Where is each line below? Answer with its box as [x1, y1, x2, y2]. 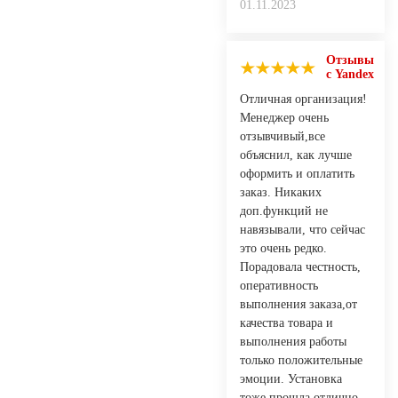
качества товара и [240, 315, 333, 330]
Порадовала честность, [240, 259, 361, 274]
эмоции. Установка [240, 371, 342, 386]
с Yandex [326, 67, 374, 81]
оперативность [240, 278, 318, 292]
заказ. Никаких [240, 185, 322, 199]
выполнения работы [240, 334, 346, 348]
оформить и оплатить [240, 166, 354, 180]
